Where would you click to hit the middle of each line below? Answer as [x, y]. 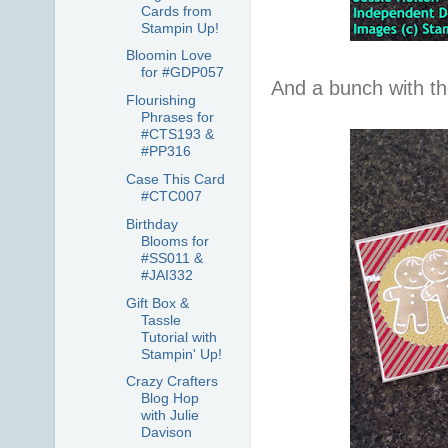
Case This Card [175, 179]
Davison [166, 432]
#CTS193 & [177, 134]
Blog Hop [169, 398]
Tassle [160, 319]
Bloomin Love [168, 55]
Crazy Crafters [171, 381]
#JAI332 [166, 274]
